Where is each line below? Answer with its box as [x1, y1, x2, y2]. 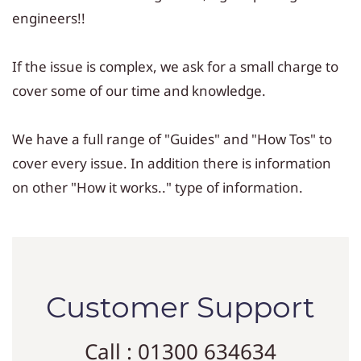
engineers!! [12, 9, 85, 27]
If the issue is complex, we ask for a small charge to [12, 57, 338, 76]
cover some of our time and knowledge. [12, 81, 266, 100]
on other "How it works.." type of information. [12, 178, 303, 197]
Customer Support [46, 288, 315, 325]
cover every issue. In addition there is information [12, 154, 331, 172]
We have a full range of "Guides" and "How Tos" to [12, 130, 332, 148]
